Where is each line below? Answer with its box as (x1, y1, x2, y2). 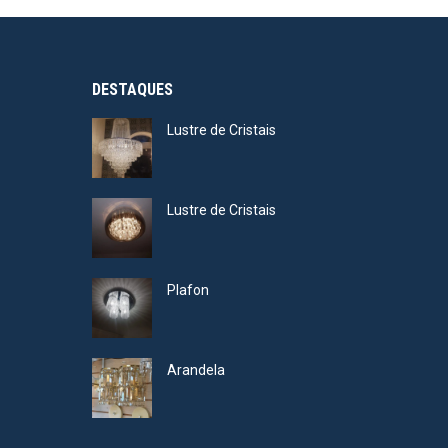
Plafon (167, 282, 209, 299)
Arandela (167, 362, 225, 379)
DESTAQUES (92, 80, 173, 100)
